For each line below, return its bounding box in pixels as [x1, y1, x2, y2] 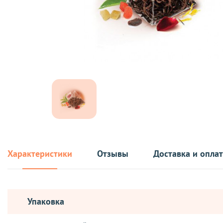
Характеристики [7, 147, 72, 159]
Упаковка [27, 195, 64, 207]
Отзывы [97, 147, 128, 159]
